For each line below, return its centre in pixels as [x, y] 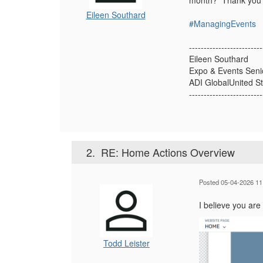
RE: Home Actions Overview [168, 152]
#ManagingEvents [222, 24]
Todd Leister [126, 243]
